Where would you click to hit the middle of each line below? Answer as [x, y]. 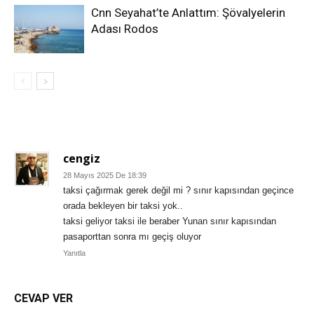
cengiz [82, 159]
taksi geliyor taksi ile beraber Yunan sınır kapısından [170, 221]
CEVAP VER [43, 299]
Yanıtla [74, 253]
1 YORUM [43, 124]
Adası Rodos [125, 29]
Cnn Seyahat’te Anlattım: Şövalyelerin [188, 13]
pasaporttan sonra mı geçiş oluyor [132, 237]
